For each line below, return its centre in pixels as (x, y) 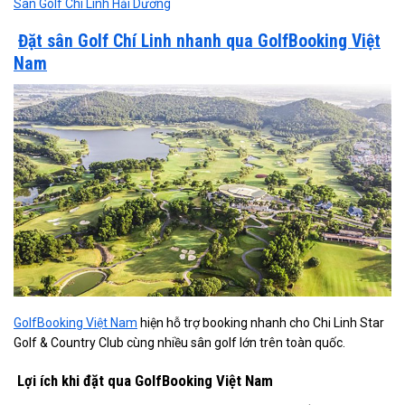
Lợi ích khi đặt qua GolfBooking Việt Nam (143, 381)
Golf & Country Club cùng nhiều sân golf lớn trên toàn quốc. (179, 343)
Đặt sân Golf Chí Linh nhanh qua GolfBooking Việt (199, 41)
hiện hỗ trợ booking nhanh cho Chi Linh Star (261, 323)
